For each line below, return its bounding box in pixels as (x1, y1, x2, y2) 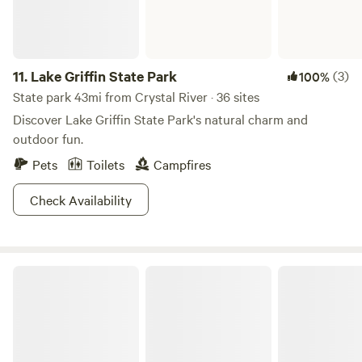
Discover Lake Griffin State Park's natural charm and (13, 110, 308, 128)
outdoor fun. (13, 129, 83, 147)
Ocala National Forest (12, 263, 120, 280)
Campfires (154, 155, 211, 173)
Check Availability (30, 191, 132, 208)
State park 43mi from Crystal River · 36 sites (13, 87, 259, 105)
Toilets (86, 155, 124, 173)
